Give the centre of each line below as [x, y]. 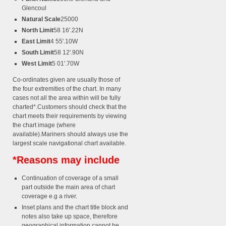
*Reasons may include [66, 160]
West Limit [37, 64]
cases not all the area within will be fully [67, 98]
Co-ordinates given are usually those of [66, 80]
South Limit [38, 53]
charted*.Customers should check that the [70, 107]
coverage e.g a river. [49, 196]
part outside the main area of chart [68, 187]
